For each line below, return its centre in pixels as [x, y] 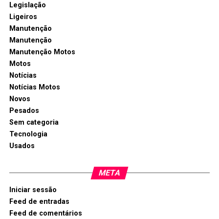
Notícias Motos [34, 87]
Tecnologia [28, 134]
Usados [22, 146]
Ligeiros [23, 17]
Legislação [27, 5]
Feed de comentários [45, 213]
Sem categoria [34, 122]
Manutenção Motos [42, 52]
